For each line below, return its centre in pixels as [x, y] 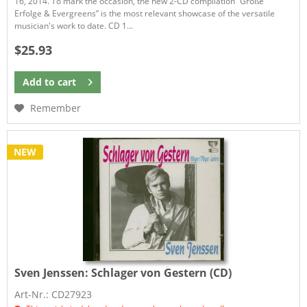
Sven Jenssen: [53, 273]
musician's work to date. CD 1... [74, 25]
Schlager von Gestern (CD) [162, 273]
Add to [39, 82]
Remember [56, 108]
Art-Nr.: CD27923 [53, 295]
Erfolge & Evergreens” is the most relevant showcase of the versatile [145, 13]
